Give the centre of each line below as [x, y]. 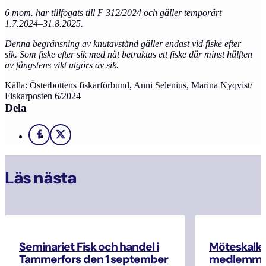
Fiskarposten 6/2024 [43, 96]
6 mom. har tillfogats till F [55, 13]
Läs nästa [41, 178]
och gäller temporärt [181, 13]
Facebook [59, 138]
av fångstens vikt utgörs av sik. [62, 65]
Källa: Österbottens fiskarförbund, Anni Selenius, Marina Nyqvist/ [129, 85]
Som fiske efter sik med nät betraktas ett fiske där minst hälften [136, 54]
